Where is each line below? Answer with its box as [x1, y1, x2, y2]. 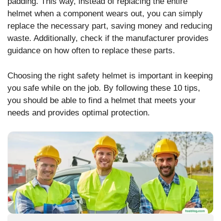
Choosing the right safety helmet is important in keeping [7, 71, 213, 80]
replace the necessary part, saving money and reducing [7, 21, 212, 31]
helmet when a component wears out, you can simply [7, 9, 203, 19]
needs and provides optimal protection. [7, 108, 150, 117]
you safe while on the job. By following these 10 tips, [7, 83, 200, 93]
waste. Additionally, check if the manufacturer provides [7, 34, 209, 43]
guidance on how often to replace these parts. [7, 46, 175, 56]
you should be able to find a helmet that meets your [7, 95, 196, 105]
